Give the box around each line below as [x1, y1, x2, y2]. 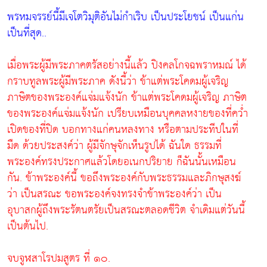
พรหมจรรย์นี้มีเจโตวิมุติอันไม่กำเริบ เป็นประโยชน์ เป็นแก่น [7, 7, 244, 27]
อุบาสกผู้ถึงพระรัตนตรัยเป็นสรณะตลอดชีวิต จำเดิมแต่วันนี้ [7, 200, 245, 220]
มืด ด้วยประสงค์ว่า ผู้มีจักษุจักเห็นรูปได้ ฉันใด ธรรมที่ [7, 135, 222, 156]
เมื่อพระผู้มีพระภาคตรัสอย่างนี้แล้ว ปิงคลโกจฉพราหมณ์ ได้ [7, 55, 246, 75]
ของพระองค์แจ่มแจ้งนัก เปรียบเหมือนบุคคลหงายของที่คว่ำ [7, 103, 248, 123]
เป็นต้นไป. [7, 216, 48, 236]
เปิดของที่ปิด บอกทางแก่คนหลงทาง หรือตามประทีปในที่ [7, 119, 238, 139]
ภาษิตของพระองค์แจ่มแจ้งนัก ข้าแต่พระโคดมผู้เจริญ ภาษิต [7, 87, 247, 107]
